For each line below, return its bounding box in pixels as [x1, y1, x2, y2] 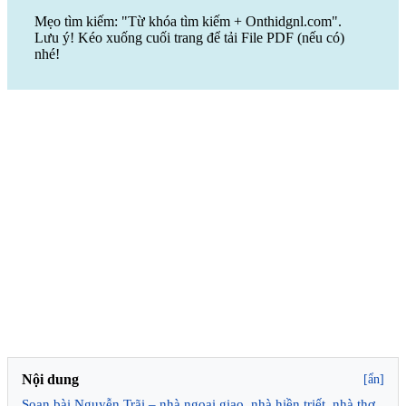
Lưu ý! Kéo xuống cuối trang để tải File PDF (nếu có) [34, 29, 344, 45]
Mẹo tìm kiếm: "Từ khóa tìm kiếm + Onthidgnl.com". [34, 13, 342, 29]
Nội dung [22, 371, 79, 387]
